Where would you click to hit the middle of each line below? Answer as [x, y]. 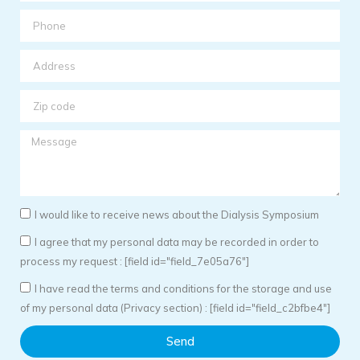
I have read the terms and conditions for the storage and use [183, 289]
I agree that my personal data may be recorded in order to [177, 242]
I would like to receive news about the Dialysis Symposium [177, 215]
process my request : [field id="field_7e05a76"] [135, 262]
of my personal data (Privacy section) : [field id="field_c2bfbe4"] [175, 308]
